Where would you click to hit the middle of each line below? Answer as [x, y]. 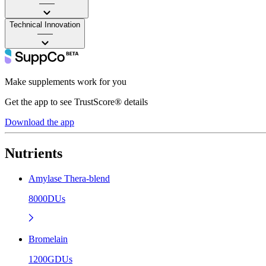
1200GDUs [50, 259]
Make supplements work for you [66, 81]
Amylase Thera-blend [69, 178]
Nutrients [34, 153]
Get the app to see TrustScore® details [76, 102]
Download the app [39, 122]
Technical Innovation [45, 24]
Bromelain [48, 239]
